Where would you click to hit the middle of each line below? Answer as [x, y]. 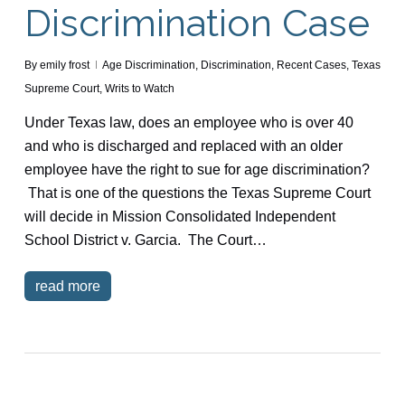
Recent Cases [311, 65]
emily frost [64, 65]
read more [67, 286]
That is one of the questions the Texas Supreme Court [197, 193]
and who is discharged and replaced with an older [183, 146]
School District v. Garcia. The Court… [145, 240]
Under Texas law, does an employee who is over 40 [188, 122]
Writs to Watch [139, 88]
